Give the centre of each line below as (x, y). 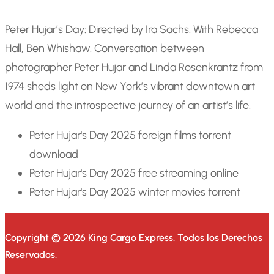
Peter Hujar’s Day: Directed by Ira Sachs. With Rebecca (131, 30)
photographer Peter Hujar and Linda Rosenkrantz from (134, 68)
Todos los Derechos (220, 238)
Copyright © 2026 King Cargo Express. (91, 238)
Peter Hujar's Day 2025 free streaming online (134, 173)
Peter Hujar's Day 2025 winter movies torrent (135, 192)
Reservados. (31, 255)
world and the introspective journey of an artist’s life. (128, 106)
